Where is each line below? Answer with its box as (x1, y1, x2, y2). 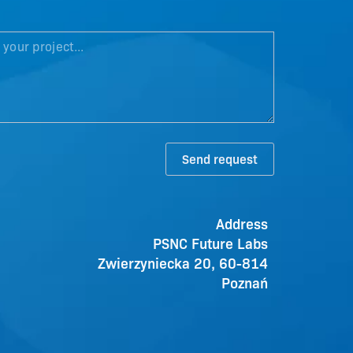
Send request (181, 150, 258, 168)
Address (216, 213, 269, 232)
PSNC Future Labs (153, 232, 269, 252)
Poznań (221, 272, 269, 292)
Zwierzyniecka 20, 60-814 (98, 252, 269, 272)
